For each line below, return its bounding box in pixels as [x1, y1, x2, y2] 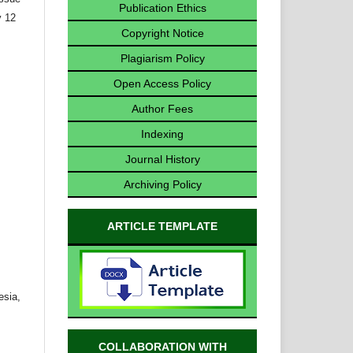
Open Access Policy [113, 76, 211, 90]
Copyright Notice [121, 26, 204, 39]
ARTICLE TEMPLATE [107, 219, 217, 232]
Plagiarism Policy [120, 51, 205, 65]
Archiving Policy [123, 177, 202, 191]
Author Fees [132, 102, 193, 115]
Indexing [141, 127, 184, 140]
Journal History [124, 152, 200, 165]
